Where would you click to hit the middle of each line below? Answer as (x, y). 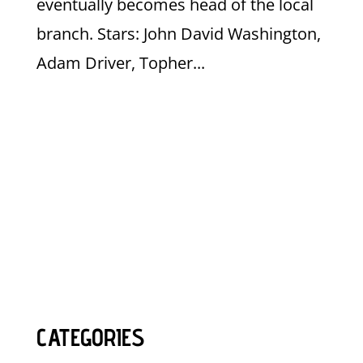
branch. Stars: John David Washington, (178, 34)
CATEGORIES (90, 337)
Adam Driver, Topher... (120, 63)
